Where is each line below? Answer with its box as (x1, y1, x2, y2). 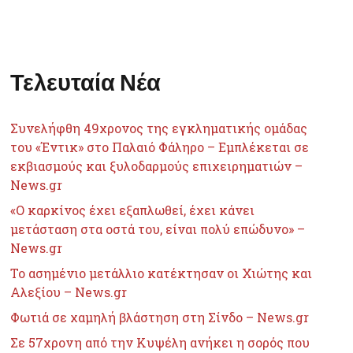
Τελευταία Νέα (10, 68, 162, 96)
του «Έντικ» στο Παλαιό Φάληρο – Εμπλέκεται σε (10, 139, 310, 156)
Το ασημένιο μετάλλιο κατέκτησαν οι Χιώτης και (10, 265, 313, 282)
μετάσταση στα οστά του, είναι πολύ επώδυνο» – (10, 221, 306, 238)
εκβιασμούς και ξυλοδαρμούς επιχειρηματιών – (10, 158, 303, 175)
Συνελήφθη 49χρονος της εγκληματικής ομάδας (10, 120, 308, 137)
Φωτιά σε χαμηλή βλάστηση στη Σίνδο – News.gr (10, 309, 310, 326)
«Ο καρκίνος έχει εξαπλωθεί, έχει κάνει (10, 202, 255, 219)
